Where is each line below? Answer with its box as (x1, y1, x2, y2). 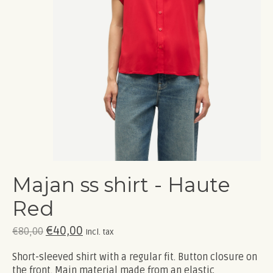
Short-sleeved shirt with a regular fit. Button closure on (12, 250, 257, 263)
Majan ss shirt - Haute (12, 172, 230, 197)
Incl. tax (85, 227, 114, 237)
